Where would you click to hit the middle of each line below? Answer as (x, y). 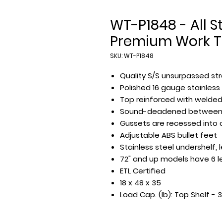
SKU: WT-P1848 (132, 56)
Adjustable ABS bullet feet (168, 135)
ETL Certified (143, 171)
